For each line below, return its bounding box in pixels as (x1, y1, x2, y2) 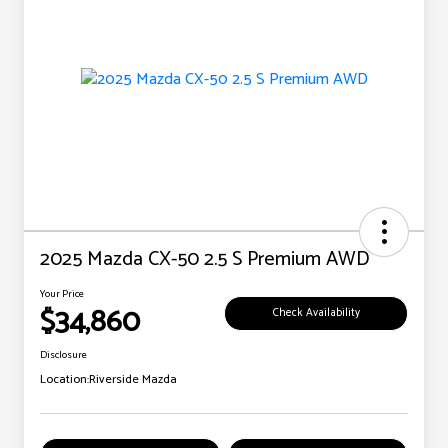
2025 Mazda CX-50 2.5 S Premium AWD (40, 243, 370, 277)
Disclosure (40, 347, 87, 364)
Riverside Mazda (89, 370, 177, 390)
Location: (40, 370, 89, 390)
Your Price (40, 286, 84, 303)
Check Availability (272, 303, 360, 322)
